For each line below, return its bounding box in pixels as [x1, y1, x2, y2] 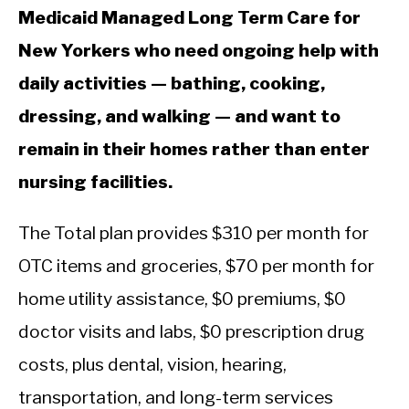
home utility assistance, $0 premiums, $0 [18, 287, 346, 309]
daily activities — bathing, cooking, [18, 71, 325, 94]
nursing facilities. [18, 170, 173, 193]
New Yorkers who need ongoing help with [18, 38, 379, 61]
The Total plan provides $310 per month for [18, 221, 369, 244]
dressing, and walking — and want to [18, 104, 341, 127]
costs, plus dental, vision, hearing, [18, 352, 287, 375]
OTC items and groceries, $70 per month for [18, 254, 374, 277]
